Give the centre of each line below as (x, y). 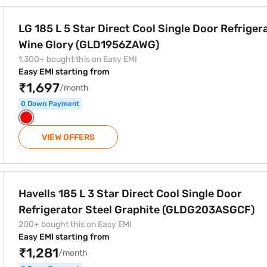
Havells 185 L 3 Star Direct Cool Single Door (130, 194)
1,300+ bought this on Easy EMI (78, 59)
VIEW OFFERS (68, 137)
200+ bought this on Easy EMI (75, 224)
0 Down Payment (50, 104)
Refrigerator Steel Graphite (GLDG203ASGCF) (137, 210)
